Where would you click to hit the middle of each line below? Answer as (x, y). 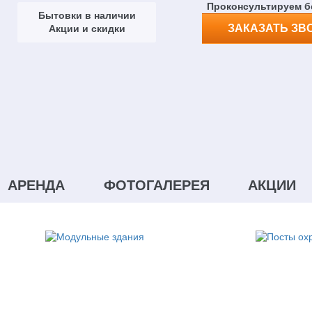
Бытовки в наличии (87, 15)
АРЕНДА (37, 185)
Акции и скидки (87, 28)
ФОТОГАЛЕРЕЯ (156, 185)
